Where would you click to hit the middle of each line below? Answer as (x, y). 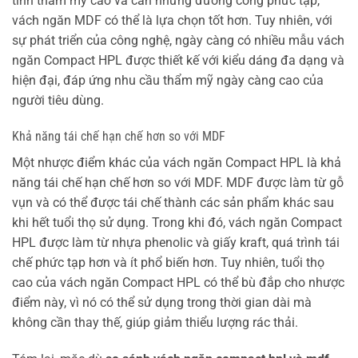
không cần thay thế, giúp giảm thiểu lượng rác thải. (155, 323)
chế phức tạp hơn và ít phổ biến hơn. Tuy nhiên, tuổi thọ (168, 263)
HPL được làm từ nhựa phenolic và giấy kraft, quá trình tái (176, 243)
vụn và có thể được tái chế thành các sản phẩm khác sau (173, 203)
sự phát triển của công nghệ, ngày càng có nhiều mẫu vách (178, 40)
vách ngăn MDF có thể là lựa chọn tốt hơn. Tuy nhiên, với (172, 20)
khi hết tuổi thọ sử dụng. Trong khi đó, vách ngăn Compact (177, 223)
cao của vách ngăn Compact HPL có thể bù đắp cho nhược (178, 283)
